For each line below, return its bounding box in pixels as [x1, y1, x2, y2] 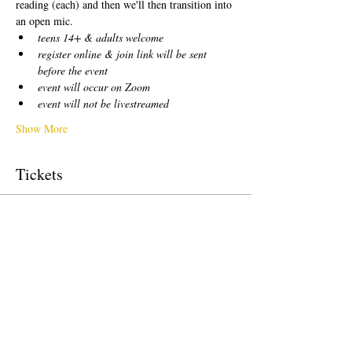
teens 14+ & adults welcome [38, 30, 163, 45]
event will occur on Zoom [38, 79, 150, 94]
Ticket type [16, 240, 66, 255]
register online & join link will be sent [38, 46, 210, 61]
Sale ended [26, 217, 75, 228]
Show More [16, 121, 68, 136]
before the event [38, 63, 108, 78]
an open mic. [16, 13, 80, 28]
